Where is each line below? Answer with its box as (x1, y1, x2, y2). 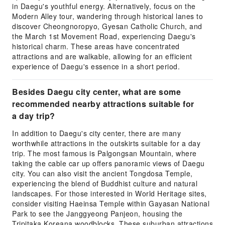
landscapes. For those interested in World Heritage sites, (12, 188, 207, 198)
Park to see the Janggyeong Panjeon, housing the (12, 208, 183, 218)
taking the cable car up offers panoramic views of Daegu (12, 158, 205, 168)
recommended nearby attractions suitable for (12, 98, 194, 109)
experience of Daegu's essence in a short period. (12, 61, 180, 71)
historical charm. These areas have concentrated (12, 41, 180, 51)
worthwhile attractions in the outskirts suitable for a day (12, 138, 200, 148)
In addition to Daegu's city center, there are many (12, 128, 181, 138)
